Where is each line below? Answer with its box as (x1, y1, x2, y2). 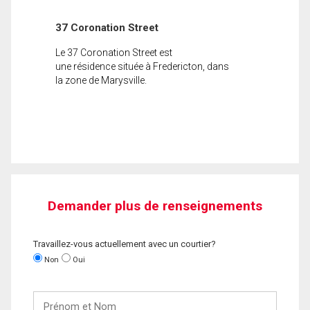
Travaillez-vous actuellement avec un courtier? (33, 238, 216, 249)
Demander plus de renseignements (48, 197, 262, 214)
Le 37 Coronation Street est (55, 46, 172, 58)
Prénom (33, 291, 69, 302)
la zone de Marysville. (55, 74, 147, 86)
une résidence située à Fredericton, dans (55, 60, 229, 72)
